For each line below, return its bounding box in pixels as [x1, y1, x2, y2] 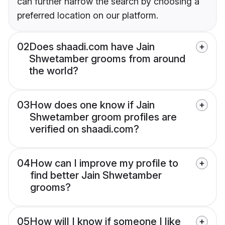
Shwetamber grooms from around [29, 53, 185, 65]
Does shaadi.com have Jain [29, 41, 155, 53]
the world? [29, 65, 78, 77]
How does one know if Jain [30, 99, 155, 111]
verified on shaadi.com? [30, 123, 139, 136]
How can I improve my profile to [30, 157, 178, 170]
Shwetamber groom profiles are [30, 111, 177, 124]
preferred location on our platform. [17, 10, 158, 21]
